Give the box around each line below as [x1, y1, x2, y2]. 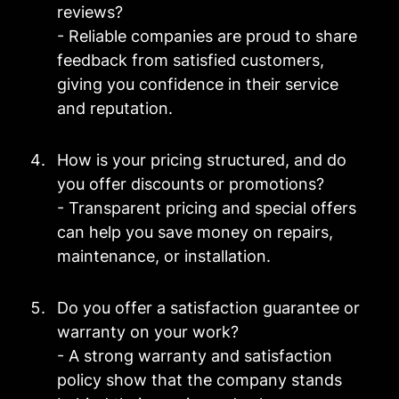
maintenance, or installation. [57, 247, 271, 266]
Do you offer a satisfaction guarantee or [57, 298, 360, 318]
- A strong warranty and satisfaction [57, 346, 332, 366]
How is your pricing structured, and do [57, 151, 346, 170]
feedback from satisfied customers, [57, 51, 324, 70]
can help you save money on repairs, [57, 223, 333, 242]
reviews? [57, 3, 123, 22]
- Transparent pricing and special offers [57, 199, 356, 218]
